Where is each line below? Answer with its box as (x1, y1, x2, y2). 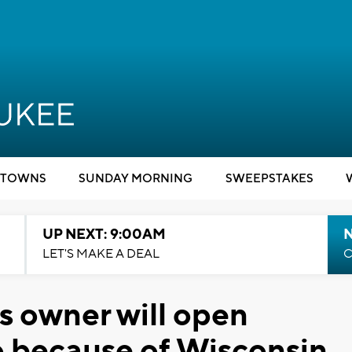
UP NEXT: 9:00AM (42, 225, 166, 244)
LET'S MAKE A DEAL (42, 246, 159, 262)
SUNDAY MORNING (79, 171, 192, 186)
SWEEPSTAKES (225, 171, 313, 186)
